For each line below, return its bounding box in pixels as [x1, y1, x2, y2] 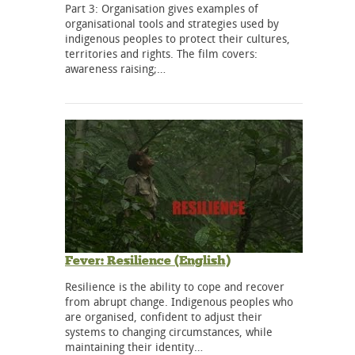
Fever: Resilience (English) [65, 253, 231, 269]
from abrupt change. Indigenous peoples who [65, 294, 293, 310]
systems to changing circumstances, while [65, 324, 273, 340]
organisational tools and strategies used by [65, 15, 279, 31]
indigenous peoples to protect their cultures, [65, 30, 290, 46]
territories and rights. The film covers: [65, 45, 258, 61]
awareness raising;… [65, 60, 166, 76]
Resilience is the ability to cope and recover [65, 279, 284, 295]
